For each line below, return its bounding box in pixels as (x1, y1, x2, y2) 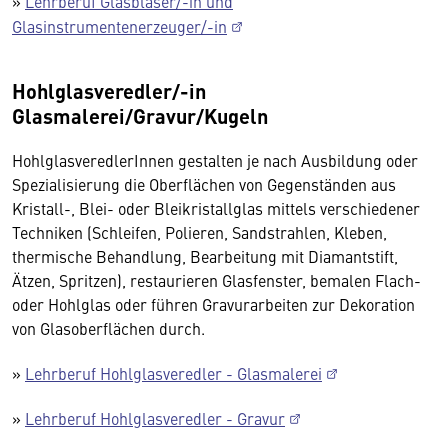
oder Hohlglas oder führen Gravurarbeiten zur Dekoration (12, 293, 415, 315)
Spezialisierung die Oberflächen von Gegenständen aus (12, 173, 396, 195)
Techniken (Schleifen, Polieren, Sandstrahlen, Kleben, (12, 221, 387, 243)
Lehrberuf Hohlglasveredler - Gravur (25, 407, 285, 429)
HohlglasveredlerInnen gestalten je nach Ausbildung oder (12, 149, 418, 171)
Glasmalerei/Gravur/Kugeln (12, 101, 268, 130)
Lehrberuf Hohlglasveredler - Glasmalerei (25, 362, 322, 384)
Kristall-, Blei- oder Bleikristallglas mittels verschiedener (12, 197, 420, 219)
